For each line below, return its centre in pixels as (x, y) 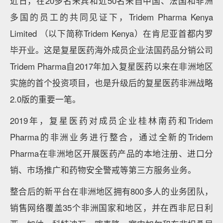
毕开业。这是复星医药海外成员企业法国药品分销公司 (111, 50)
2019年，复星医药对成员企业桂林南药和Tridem (111, 120)
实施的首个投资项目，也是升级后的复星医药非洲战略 (111, 83)
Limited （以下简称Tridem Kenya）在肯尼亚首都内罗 (111, 33)
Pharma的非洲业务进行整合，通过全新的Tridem (111, 137)
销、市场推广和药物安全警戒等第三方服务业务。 (103, 170)
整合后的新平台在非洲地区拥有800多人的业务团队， (111, 191)
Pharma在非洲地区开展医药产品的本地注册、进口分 (111, 153)
